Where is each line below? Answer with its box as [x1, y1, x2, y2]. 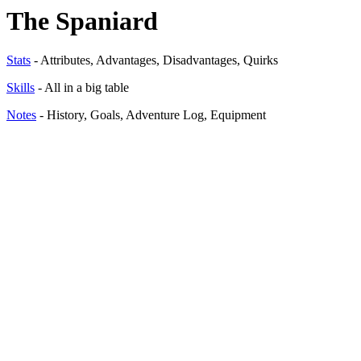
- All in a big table [35, 81, 129, 95]
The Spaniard [6, 6, 158, 35]
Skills [6, 81, 35, 95]
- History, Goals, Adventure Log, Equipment [36, 108, 266, 122]
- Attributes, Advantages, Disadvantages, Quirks [31, 53, 278, 68]
